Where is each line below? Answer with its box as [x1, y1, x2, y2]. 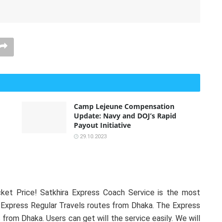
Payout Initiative [74, 120, 131, 130]
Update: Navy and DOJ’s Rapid [74, 111, 176, 120]
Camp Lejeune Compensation [74, 101, 174, 111]
